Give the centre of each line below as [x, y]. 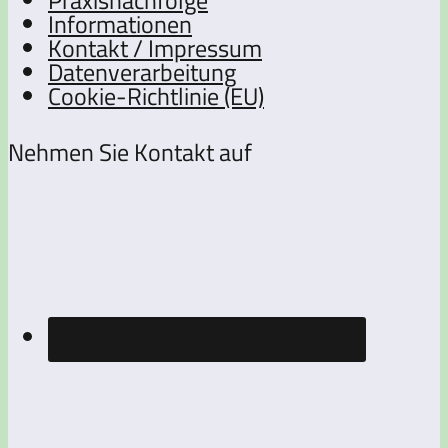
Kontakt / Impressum [155, 47]
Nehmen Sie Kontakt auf [130, 151]
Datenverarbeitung [142, 71]
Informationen [120, 23]
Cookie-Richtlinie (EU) [156, 95]
